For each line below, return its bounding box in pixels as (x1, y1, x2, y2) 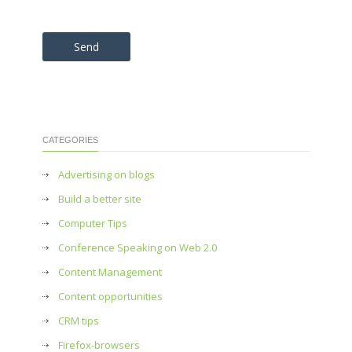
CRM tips (58, 313, 99, 328)
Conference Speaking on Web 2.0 (58, 240, 217, 255)
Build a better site (58, 192, 141, 206)
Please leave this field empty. (42, 27, 170, 41)
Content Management (58, 265, 162, 279)
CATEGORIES (42, 135, 98, 145)
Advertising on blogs (58, 167, 155, 181)
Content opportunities (58, 289, 163, 303)
